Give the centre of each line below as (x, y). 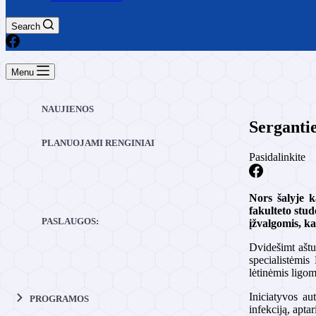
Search (26, 26)
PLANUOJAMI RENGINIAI (98, 142)
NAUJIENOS (68, 109)
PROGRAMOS (59, 298)
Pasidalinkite (278, 157)
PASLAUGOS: (70, 221)
